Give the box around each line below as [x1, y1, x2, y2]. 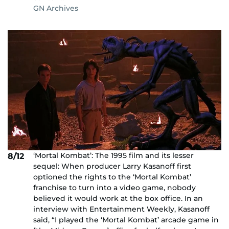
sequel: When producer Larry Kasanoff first [33, 161, 191, 171]
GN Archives [33, 3, 78, 13]
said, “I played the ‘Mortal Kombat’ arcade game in [33, 215, 219, 224]
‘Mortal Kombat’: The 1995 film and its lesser [33, 150, 194, 160]
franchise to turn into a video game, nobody [33, 182, 196, 192]
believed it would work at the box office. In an [33, 193, 203, 203]
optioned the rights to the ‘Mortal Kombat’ [33, 172, 191, 181]
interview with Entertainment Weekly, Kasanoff [33, 204, 210, 214]
